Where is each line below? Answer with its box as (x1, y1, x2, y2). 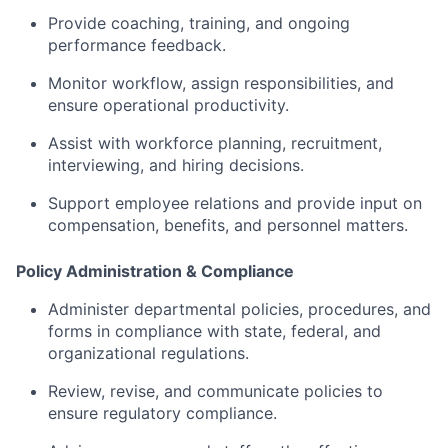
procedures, (308, 299, 403, 320)
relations (194, 193, 264, 214)
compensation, (48, 215, 164, 236)
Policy (16, 261, 66, 282)
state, (244, 321, 291, 342)
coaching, (111, 13, 189, 34)
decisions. (229, 155, 304, 176)
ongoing (288, 13, 350, 34)
